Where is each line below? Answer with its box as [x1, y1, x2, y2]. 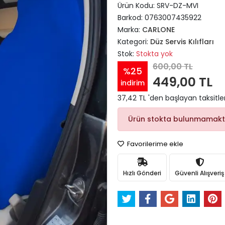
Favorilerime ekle [126, 139, 183, 149]
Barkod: [118, 13, 145, 23]
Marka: [118, 25, 142, 35]
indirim [121, 77, 145, 88]
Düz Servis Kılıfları [150, 37, 214, 47]
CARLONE [142, 25, 175, 35]
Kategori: [118, 37, 150, 47]
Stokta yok [136, 49, 173, 59]
